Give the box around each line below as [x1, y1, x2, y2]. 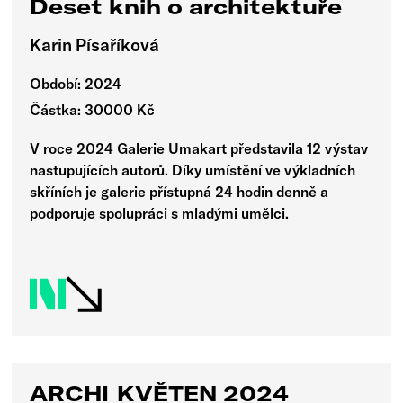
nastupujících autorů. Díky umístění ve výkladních [30, 160, 356, 179]
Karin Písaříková [30, 34, 160, 57]
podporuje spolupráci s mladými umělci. [30, 203, 290, 222]
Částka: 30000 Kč [30, 101, 156, 120]
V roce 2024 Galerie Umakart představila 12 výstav [30, 139, 369, 157]
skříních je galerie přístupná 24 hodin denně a [30, 182, 329, 201]
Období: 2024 [30, 75, 122, 94]
